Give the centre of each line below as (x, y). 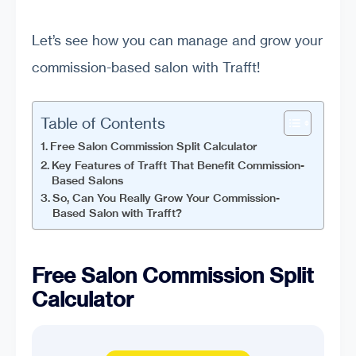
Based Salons (87, 181)
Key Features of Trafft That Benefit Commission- (178, 166)
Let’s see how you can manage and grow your (177, 40)
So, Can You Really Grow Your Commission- (166, 198)
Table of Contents (103, 124)
